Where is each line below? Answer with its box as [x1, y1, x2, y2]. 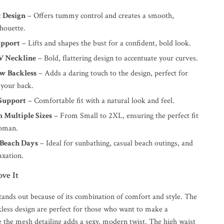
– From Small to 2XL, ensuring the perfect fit [52, 110, 199, 121]
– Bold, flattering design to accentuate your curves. [36, 53, 198, 63]
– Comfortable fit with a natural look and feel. [26, 95, 175, 106]
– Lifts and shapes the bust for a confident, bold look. [20, 38, 191, 48]
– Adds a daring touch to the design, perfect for [36, 68, 188, 78]
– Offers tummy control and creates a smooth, [25, 10, 174, 21]
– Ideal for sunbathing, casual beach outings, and [38, 138, 193, 148]
